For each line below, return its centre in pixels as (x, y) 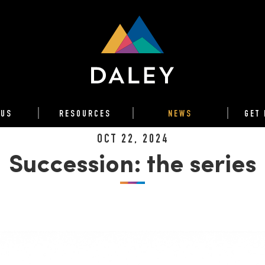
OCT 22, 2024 (132, 140)
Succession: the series (132, 166)
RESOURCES (85, 115)
